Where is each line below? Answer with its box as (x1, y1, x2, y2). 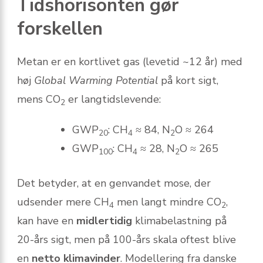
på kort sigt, (158, 73, 218, 88)
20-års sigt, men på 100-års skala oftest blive (17, 232, 236, 247)
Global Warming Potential (34, 73, 158, 88)
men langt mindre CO (114, 195, 221, 210)
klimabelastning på (132, 214, 227, 228)
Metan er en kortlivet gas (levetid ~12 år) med (17, 55, 242, 69)
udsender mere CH (17, 195, 109, 210)
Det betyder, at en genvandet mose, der (17, 176, 211, 191)
